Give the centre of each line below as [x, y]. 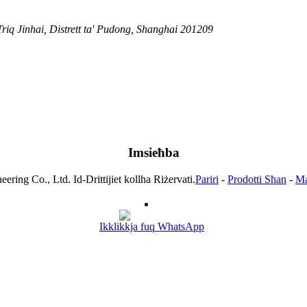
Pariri [207, 180]
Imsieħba [153, 153]
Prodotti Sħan [257, 180]
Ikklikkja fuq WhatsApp [152, 227]
